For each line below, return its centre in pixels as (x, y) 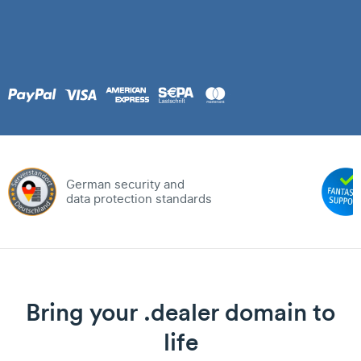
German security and (125, 185)
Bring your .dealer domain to (180, 312)
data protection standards (139, 199)
